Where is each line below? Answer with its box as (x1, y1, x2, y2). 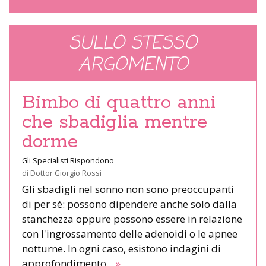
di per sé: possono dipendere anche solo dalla (22, 197, 237, 211)
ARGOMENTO (78, 51, 188, 79)
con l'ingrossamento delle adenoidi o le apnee (22, 226, 237, 240)
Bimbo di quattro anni (22, 90, 216, 115)
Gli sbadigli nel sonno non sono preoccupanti (22, 182, 234, 196)
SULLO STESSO (69, 30, 197, 58)
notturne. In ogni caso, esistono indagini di (22, 241, 221, 255)
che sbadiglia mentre (22, 110, 207, 134)
